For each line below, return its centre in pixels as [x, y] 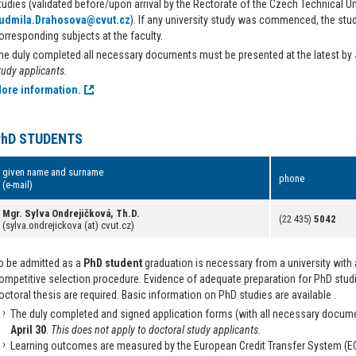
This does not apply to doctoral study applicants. [156, 330]
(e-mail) [17, 185]
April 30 [28, 330]
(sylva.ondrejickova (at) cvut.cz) [68, 225]
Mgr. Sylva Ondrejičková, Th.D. [71, 213]
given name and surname [53, 172]
